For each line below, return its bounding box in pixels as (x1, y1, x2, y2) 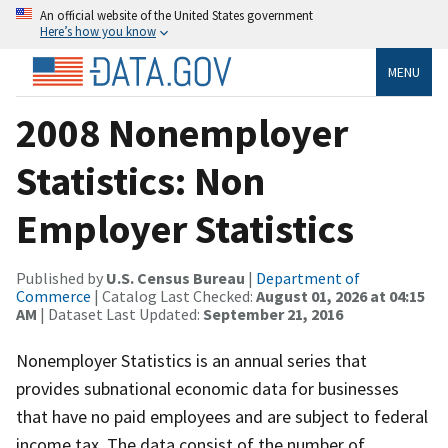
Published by (16, 267, 106, 288)
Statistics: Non (16, 155, 265, 206)
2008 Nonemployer (16, 107, 348, 158)
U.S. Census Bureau (106, 267, 245, 288)
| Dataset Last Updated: (37, 303, 203, 324)
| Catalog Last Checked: (91, 285, 256, 306)
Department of (256, 267, 360, 288)
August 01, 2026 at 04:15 (256, 285, 425, 306)
